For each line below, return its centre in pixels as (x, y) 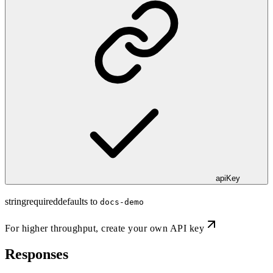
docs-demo (122, 202)
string (16, 202)
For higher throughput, (53, 229)
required (42, 202)
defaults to (78, 202)
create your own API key (153, 229)
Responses (37, 254)
